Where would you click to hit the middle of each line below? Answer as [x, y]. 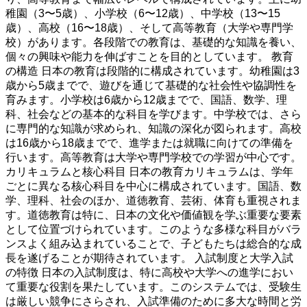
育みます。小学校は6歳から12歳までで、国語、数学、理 [146, 100]
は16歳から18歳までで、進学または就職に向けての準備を [149, 143]
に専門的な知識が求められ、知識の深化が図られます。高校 [153, 129]
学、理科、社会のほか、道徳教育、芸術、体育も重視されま [153, 201]
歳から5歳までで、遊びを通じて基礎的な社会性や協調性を [151, 86]
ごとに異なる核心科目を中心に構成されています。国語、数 [153, 186]
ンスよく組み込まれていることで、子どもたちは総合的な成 [153, 244]
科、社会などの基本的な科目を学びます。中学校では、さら [153, 114]
